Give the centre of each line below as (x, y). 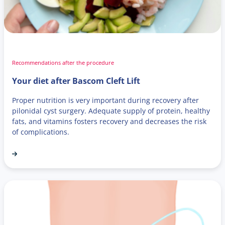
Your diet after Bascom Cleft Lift (76, 81)
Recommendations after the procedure (63, 62)
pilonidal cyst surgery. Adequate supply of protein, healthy (111, 110)
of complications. (41, 132)
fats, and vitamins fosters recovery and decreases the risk (109, 121)
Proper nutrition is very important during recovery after (105, 100)
